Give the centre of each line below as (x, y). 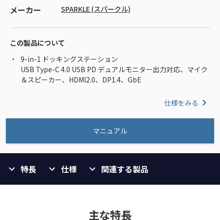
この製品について (37, 43)
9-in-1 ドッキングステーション (69, 59)
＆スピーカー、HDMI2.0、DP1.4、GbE (81, 80)
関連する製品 (125, 169)
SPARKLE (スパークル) (96, 9)
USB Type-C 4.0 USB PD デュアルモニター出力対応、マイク (114, 69)
